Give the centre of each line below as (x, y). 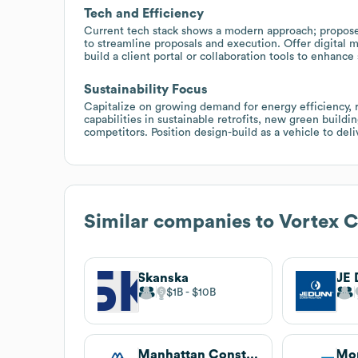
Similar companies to (181, 222)
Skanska (163, 278)
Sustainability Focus (145, 89)
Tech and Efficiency (144, 13)
